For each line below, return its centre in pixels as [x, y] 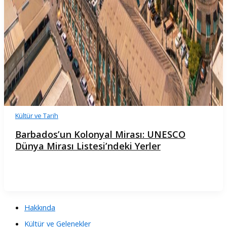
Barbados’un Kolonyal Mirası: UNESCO [100, 135]
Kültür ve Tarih [36, 116]
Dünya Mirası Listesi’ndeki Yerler [88, 146]
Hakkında [40, 207]
